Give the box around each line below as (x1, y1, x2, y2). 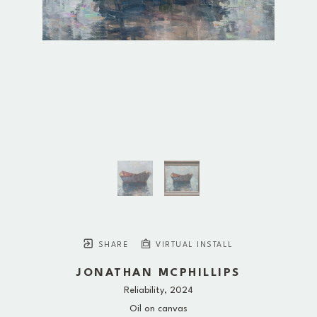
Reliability (124, 286, 164, 296)
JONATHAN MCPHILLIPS (76, 267, 241, 279)
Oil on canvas (129, 304, 188, 314)
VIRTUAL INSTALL (152, 241, 234, 250)
